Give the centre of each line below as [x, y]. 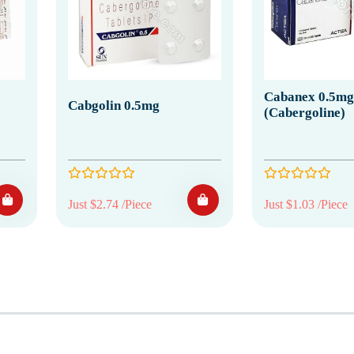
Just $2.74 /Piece [110, 204]
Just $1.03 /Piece [305, 204]
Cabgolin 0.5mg [114, 105]
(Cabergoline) [304, 112]
